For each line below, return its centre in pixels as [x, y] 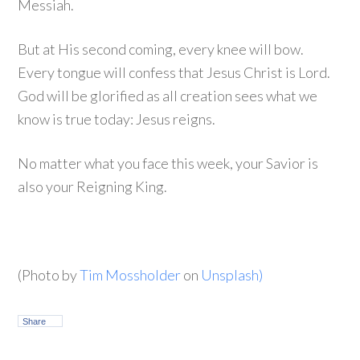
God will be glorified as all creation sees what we [168, 96]
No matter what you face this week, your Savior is [168, 163]
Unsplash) [232, 275]
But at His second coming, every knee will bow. [161, 49]
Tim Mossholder [131, 275]
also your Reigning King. [93, 186]
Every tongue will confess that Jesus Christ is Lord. [174, 72]
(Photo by [49, 275]
